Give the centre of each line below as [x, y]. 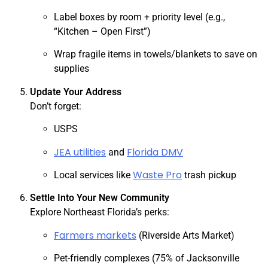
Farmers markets [95, 235]
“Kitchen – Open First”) [102, 31]
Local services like [93, 175]
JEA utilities [80, 152]
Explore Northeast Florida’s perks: [100, 212]
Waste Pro [157, 175]
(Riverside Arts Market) [185, 235]
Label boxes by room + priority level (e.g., [139, 17]
